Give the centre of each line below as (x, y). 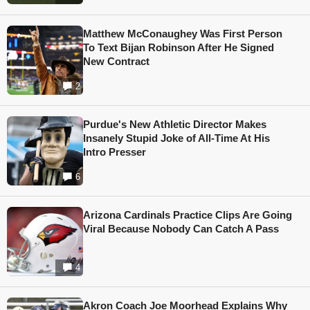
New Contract (116, 62)
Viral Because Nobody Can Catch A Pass (181, 229)
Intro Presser (115, 152)
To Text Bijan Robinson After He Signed (179, 48)
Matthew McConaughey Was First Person (183, 34)
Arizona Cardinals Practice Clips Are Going (188, 215)
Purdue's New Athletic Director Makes (175, 125)
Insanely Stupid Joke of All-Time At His (176, 138)
